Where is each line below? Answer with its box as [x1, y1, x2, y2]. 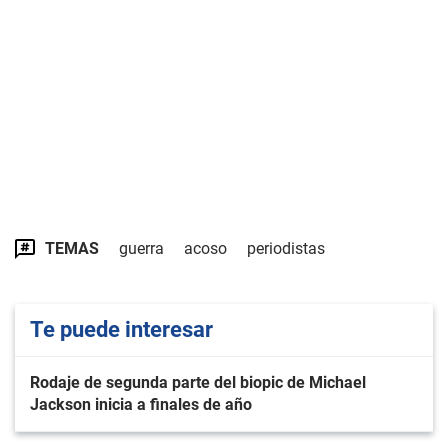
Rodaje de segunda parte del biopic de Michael [30, 373, 366, 392]
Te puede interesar [30, 317, 213, 342]
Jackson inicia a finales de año [30, 395, 252, 414]
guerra [119, 239, 164, 258]
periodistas [247, 239, 325, 258]
